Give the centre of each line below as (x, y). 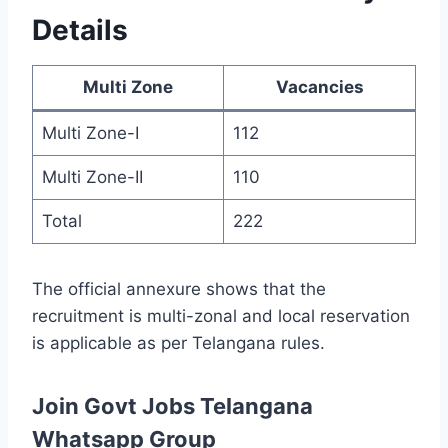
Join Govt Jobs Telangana (172, 406)
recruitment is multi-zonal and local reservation (221, 316)
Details (80, 30)
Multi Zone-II (92, 177)
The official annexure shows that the (179, 289)
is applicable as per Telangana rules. (178, 343)
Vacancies (319, 87)
